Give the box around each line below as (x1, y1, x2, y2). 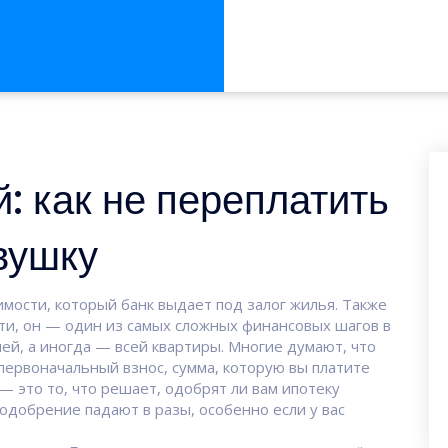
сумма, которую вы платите (172, 357, 370, 377)
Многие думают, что (224, 336, 376, 356)
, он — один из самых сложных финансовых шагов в (15, 315, 391, 335)
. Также (335, 294, 387, 314)
